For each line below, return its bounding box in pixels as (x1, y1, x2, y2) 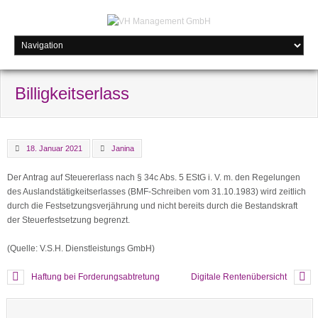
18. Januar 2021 (26, 144, 82, 153)
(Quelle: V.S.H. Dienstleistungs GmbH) (7, 243, 155, 253)
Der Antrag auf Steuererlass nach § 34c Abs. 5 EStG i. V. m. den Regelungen (7, 172, 300, 182)
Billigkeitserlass (15, 84, 129, 103)
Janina (111, 144, 134, 153)
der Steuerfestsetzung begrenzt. (7, 215, 130, 225)
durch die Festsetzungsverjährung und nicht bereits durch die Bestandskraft (7, 201, 297, 211)
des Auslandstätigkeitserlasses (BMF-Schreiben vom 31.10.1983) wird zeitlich (7, 187, 306, 197)
